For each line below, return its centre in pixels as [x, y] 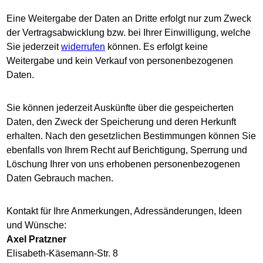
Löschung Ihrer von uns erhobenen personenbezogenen [124, 164]
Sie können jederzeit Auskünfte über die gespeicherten [120, 108]
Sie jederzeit [34, 47]
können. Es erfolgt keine [157, 47]
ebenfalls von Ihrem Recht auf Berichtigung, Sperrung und [127, 150]
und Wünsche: [37, 225]
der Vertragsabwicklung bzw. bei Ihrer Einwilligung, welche [129, 33]
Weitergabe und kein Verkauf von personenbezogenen [120, 61]
